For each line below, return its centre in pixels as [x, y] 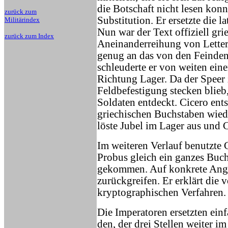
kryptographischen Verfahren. [162, 192]
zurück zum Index [29, 36]
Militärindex [22, 20]
